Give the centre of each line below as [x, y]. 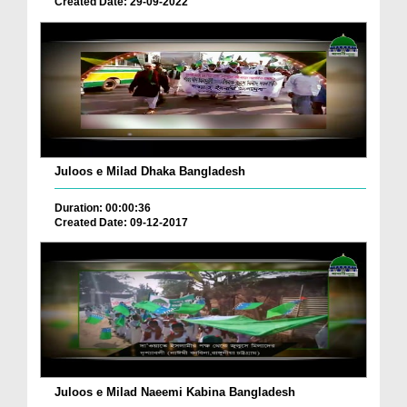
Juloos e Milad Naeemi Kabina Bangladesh [175, 392]
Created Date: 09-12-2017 [121, 222]
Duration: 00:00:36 [103, 208]
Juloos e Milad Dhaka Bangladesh [150, 171]
